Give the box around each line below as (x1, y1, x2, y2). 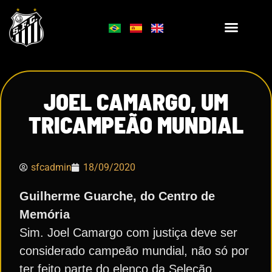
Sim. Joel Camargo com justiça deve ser (19, 226, 237, 239)
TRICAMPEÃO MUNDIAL (29, 110, 243, 138)
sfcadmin (31, 161, 72, 173)
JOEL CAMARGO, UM (44, 87, 228, 115)
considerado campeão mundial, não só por (19, 244, 249, 257)
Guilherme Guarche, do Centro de (19, 189, 215, 203)
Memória (19, 208, 70, 221)
